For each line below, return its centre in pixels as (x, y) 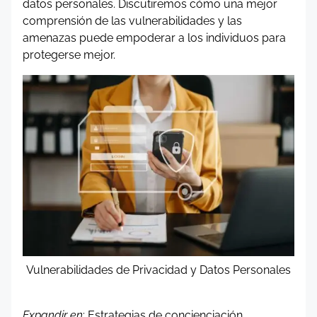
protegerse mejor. (69, 55)
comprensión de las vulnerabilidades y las (132, 21)
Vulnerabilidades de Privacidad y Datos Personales (158, 270)
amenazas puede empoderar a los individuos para (154, 38)
